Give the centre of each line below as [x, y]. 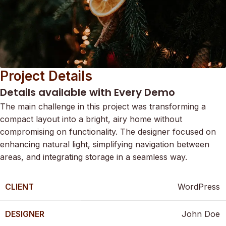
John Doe [201, 214]
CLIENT [19, 187]
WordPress [199, 187]
